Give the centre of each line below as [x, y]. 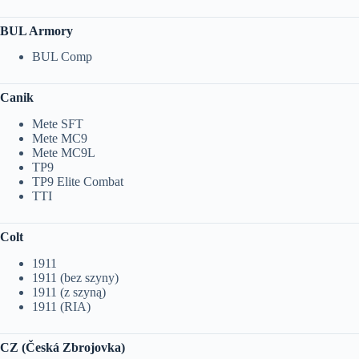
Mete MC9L [64, 153]
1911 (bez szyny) [75, 277]
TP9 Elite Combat [78, 182]
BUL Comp [62, 57]
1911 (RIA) [61, 306]
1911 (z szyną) [69, 292]
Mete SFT [58, 124]
